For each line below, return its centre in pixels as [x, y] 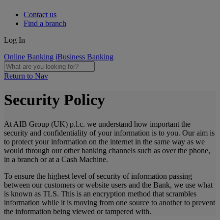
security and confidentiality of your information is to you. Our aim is [109, 133]
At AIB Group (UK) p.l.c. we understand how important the [97, 124]
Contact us [40, 14]
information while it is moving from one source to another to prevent [110, 202]
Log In [14, 40]
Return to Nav [26, 76]
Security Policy [55, 100]
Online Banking [29, 57]
